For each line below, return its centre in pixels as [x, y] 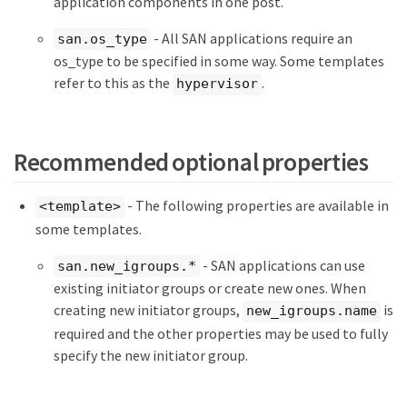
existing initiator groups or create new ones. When [210, 288]
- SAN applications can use [283, 265]
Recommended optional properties [191, 162]
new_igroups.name [312, 311]
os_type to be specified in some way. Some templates [219, 61]
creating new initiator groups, [148, 310]
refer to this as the [113, 83]
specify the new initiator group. [151, 355]
